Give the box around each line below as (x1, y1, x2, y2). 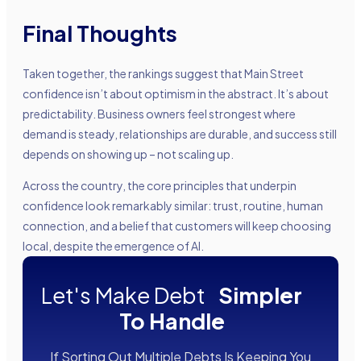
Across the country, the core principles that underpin (23, 178, 297, 193)
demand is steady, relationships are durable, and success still (23, 127, 337, 142)
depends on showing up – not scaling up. (23, 147, 234, 162)
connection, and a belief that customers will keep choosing (23, 218, 331, 234)
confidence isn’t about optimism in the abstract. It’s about (23, 86, 329, 102)
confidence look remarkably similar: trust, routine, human (23, 198, 323, 214)
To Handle (118, 307, 225, 335)
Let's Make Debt (41, 281, 218, 309)
